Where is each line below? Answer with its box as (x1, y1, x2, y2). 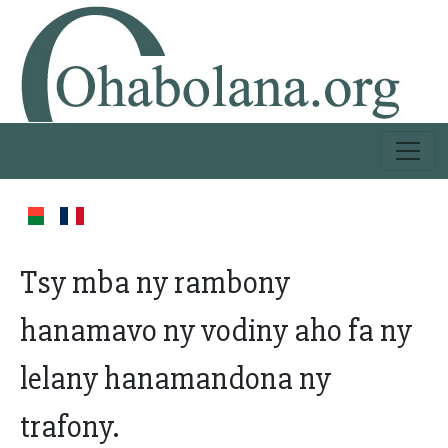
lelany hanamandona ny (20, 359, 331, 398)
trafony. (20, 407, 119, 446)
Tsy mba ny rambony (20, 263, 290, 302)
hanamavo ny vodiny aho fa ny (20, 311, 412, 350)
